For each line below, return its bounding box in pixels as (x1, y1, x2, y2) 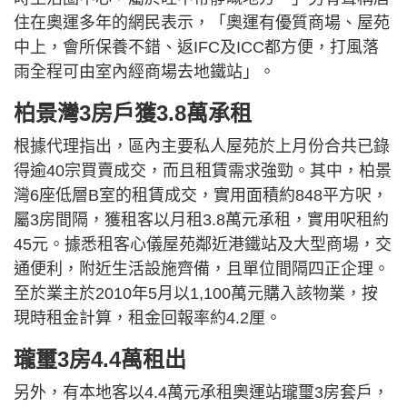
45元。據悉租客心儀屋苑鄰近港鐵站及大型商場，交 (14, 235, 392, 254)
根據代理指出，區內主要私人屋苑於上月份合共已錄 (14, 137, 390, 156)
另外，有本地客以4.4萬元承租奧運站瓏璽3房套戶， (14, 383, 389, 402)
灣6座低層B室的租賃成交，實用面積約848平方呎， (14, 186, 388, 205)
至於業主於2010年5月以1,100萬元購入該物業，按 (14, 284, 378, 303)
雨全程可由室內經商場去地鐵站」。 (14, 63, 275, 82)
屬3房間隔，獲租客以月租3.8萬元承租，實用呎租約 (14, 211, 389, 230)
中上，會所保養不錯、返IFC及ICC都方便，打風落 (14, 38, 379, 57)
